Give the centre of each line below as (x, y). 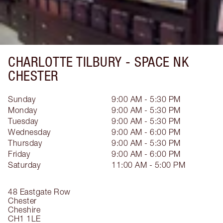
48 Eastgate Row (39, 192)
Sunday (22, 99)
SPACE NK (162, 62)
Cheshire (24, 210)
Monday (22, 110)
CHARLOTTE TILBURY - (71, 62)
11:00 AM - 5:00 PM (148, 165)
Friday (19, 154)
